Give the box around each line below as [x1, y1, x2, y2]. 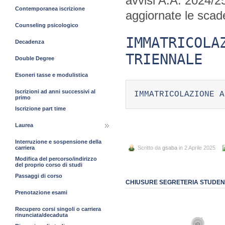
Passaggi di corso [15, 173, 62, 179]
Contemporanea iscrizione [15, 6, 85, 12]
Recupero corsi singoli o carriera [15, 206, 101, 212]
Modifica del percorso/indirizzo [15, 156, 97, 162]
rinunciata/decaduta [15, 212, 68, 218]
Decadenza [15, 39, 44, 45]
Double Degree [15, 55, 54, 61]
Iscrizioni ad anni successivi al [15, 88, 95, 94]
